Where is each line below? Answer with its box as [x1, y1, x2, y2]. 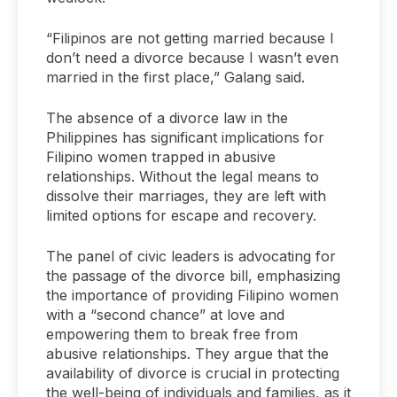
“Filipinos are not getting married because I [46, 29, 334, 48]
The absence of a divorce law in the [46, 109, 288, 128]
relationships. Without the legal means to [46, 167, 319, 186]
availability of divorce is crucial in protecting [46, 364, 339, 383]
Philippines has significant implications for [46, 128, 324, 147]
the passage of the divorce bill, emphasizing [46, 267, 340, 285]
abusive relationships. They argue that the [46, 345, 329, 363]
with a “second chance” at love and [46, 306, 284, 324]
